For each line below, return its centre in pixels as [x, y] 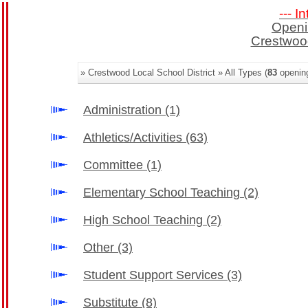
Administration [124, 110]
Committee [115, 165]
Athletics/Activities [134, 137]
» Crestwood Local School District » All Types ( [174, 73]
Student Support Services [155, 275]
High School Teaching [145, 220]
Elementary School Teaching [163, 192]
